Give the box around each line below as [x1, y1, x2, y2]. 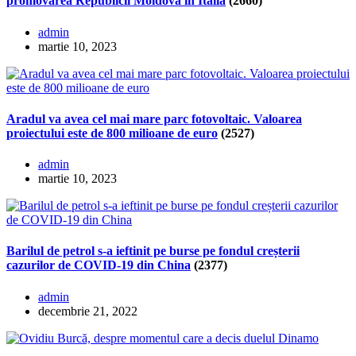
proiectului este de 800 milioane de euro [6, 126, 218, 140]
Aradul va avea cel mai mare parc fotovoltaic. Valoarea [6, 111, 302, 126]
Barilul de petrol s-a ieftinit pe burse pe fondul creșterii [6, 244, 300, 258]
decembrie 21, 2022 [38, 304, 137, 318]
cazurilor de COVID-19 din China [6, 258, 191, 273]
